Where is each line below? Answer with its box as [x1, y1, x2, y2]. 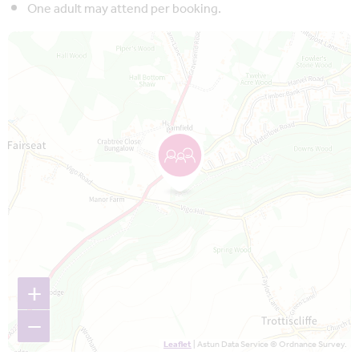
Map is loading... [8, 28, 87, 50]
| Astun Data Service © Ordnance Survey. [192, 336, 347, 353]
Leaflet [163, 336, 192, 353]
